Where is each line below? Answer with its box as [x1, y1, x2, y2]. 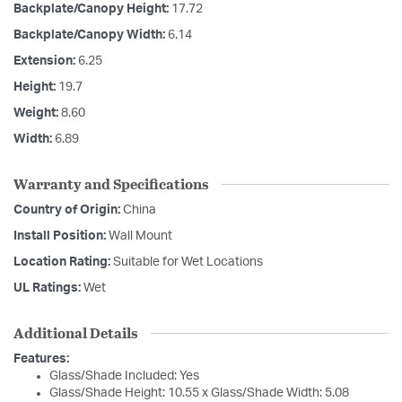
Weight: [13, 107, 61, 120]
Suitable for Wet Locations [113, 256, 263, 269]
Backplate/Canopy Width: [13, 29, 168, 42]
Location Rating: [13, 256, 113, 269]
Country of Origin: [13, 204, 123, 217]
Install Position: [13, 230, 109, 243]
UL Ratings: [13, 282, 83, 295]
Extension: [13, 55, 78, 68]
